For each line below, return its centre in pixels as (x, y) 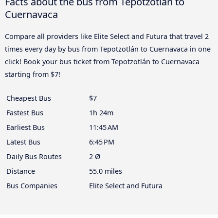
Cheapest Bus (29, 98)
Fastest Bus (25, 113)
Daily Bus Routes (34, 157)
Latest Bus (23, 142)
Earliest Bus (26, 127)
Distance (21, 171)
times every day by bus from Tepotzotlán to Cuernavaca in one (108, 49)
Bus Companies (32, 186)
